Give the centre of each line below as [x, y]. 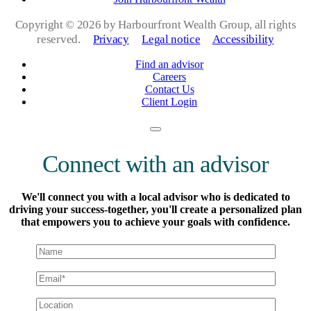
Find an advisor [169, 65]
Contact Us [169, 90]
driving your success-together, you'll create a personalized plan [155, 210]
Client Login [169, 102]
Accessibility [243, 40]
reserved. [65, 40]
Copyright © [46, 25]
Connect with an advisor [155, 165]
